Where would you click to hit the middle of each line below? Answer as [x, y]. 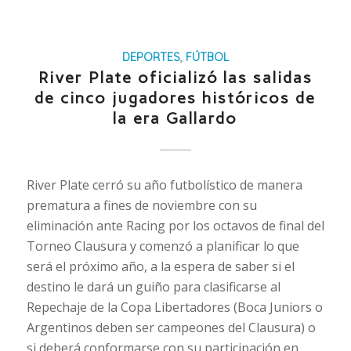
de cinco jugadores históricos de [175, 98]
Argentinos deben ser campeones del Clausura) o [171, 327]
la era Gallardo [175, 119]
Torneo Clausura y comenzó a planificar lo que [163, 246]
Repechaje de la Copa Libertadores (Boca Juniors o [174, 307]
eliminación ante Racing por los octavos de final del [175, 225]
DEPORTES [151, 58]
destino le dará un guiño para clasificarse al [153, 286]
